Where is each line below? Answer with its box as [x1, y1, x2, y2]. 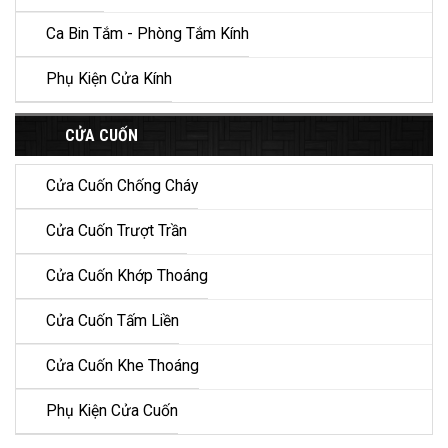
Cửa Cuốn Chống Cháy [46, 177, 198, 196]
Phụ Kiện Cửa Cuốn [46, 402, 178, 421]
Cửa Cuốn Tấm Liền [46, 312, 179, 331]
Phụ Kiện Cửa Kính [46, 70, 172, 89]
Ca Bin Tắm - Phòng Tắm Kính [46, 25, 249, 44]
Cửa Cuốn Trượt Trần [46, 222, 187, 241]
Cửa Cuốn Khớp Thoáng [46, 267, 208, 286]
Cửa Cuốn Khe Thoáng [46, 357, 199, 376]
